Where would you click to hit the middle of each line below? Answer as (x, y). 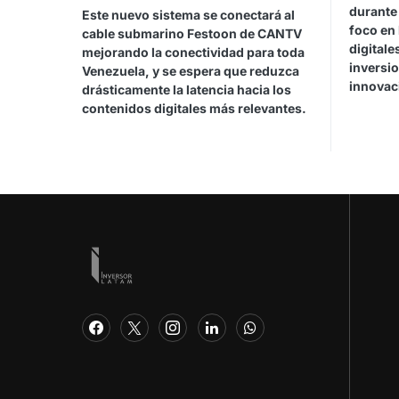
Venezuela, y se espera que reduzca (191, 71)
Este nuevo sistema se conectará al (188, 15)
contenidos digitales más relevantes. (194, 109)
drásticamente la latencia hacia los (187, 90)
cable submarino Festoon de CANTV (192, 34)
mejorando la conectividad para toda (193, 53)
